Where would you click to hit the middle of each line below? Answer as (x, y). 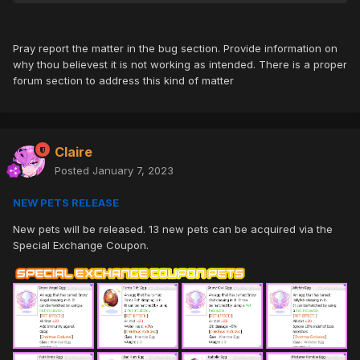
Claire (74, 152)
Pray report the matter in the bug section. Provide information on (175, 49)
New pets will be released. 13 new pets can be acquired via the (173, 229)
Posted (74, 171)
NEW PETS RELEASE (66, 203)
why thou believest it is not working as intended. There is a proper (180, 65)
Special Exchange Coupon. (81, 245)
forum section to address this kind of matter (123, 81)
